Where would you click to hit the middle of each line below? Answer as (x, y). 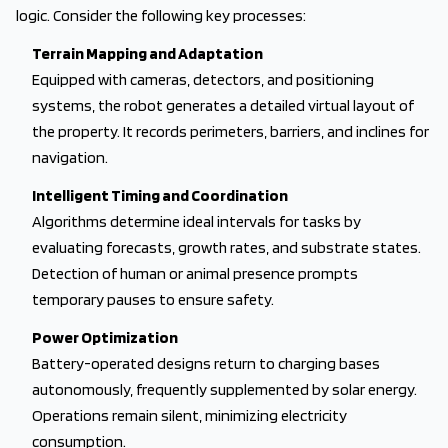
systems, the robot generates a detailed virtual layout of (223, 105)
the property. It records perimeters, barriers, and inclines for (230, 131)
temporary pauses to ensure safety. (153, 299)
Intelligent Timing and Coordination (160, 195)
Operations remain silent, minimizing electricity (189, 415)
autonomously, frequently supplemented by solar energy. (224, 389)
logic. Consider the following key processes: (161, 15)
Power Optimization (105, 337)
